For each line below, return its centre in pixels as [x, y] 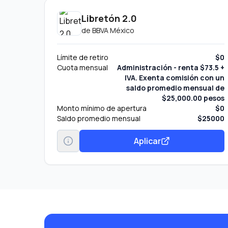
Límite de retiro [83, 57]
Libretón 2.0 [109, 18]
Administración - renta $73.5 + [171, 67]
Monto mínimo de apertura [102, 108]
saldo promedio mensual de [176, 88]
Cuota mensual [82, 67]
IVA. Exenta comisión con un [175, 78]
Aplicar [148, 141]
